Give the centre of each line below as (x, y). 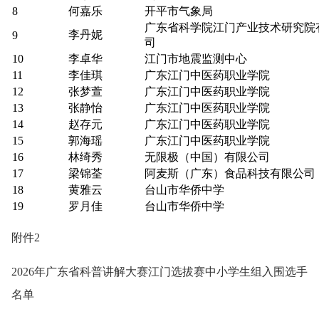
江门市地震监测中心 (196, 58)
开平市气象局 (179, 11)
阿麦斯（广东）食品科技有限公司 (230, 173)
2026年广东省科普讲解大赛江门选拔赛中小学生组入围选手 (159, 271)
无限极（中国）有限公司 (207, 157)
